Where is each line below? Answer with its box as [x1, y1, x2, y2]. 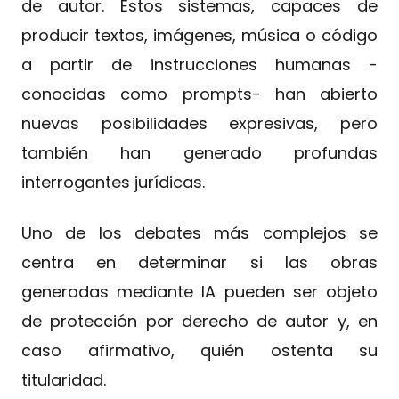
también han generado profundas [21, 141, 378, 164]
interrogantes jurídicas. [21, 170, 205, 193]
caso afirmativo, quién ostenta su [21, 338, 378, 362]
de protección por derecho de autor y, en [21, 309, 378, 332]
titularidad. [21, 368, 106, 391]
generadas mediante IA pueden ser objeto [21, 280, 378, 303]
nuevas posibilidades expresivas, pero [21, 111, 378, 134]
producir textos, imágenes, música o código [21, 23, 378, 46]
